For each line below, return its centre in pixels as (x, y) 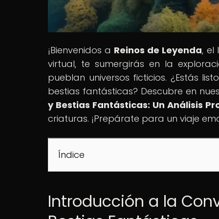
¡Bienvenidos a (81, 50)
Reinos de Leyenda (158, 50)
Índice (71, 154)
